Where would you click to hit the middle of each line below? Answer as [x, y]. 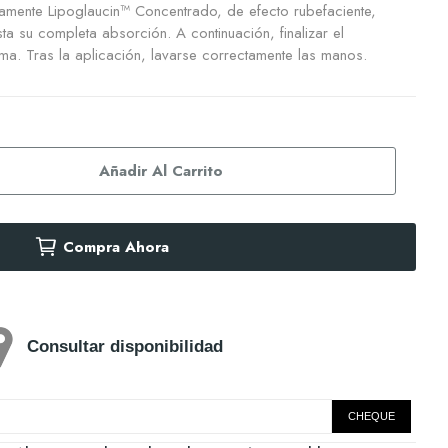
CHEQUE [371, 416]
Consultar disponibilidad [122, 345]
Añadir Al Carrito [161, 170]
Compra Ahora [115, 247]
